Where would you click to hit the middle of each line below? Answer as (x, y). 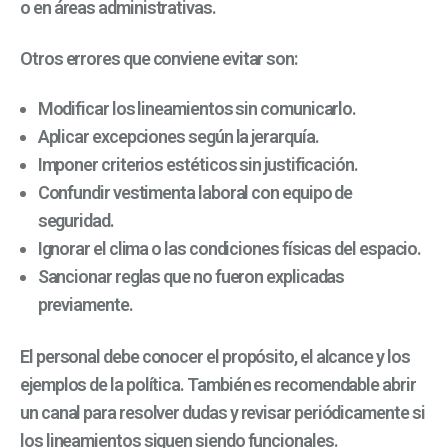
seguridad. (75, 220)
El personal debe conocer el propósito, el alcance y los (215, 356)
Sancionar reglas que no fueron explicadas (191, 276)
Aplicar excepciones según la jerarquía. (178, 136)
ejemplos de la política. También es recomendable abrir (218, 384)
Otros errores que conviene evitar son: (158, 58)
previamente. (85, 304)
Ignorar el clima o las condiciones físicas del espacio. (229, 248)
